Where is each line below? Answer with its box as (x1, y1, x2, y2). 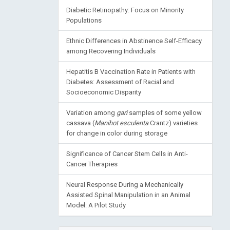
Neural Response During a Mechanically (66, 181, 183, 189)
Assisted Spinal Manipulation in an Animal (66, 191, 190, 199)
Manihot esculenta (94, 119, 148, 127)
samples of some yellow (127, 109, 202, 117)
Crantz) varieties (148, 119, 198, 127)
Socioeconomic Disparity (66, 88, 141, 97)
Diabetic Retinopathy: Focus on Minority (66, 6, 184, 14)
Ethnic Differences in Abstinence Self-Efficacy (66, 37, 202, 45)
